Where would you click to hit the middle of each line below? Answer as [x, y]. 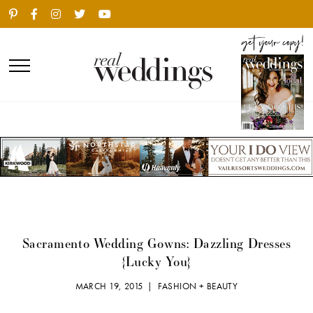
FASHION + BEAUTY [198, 286]
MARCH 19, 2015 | [116, 286]
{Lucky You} [156, 262]
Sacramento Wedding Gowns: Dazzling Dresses [156, 243]
